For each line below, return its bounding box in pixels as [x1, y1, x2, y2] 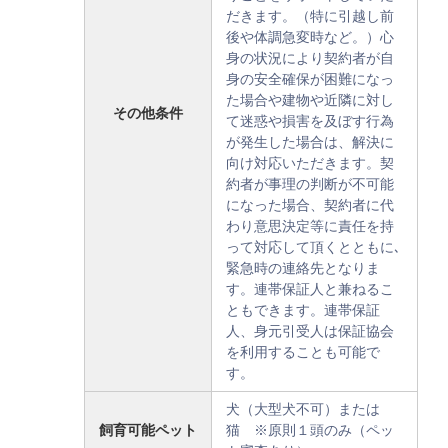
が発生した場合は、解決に [226, 134, 394, 150]
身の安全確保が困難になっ [226, 71, 394, 87]
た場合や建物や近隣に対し [226, 92, 394, 108]
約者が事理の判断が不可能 [226, 176, 394, 192]
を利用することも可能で [226, 344, 380, 360]
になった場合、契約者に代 [226, 197, 394, 213]
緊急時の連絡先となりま [226, 260, 380, 276]
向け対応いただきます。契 [226, 155, 394, 171]
